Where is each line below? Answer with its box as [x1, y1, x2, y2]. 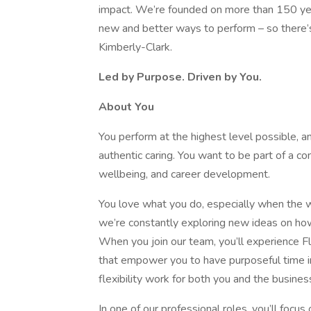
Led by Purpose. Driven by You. [99, 69, 262, 85]
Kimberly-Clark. [99, 40, 172, 55]
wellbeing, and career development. [99, 167, 270, 182]
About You [99, 99, 154, 115]
